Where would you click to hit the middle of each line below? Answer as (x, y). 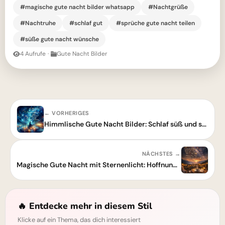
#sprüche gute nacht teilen (155, 23)
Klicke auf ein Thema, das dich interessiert (79, 220)
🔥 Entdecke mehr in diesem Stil (85, 206)
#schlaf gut (86, 23)
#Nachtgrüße (168, 7)
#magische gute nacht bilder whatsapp (77, 7)
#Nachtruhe (38, 23)
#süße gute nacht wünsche (59, 39)
